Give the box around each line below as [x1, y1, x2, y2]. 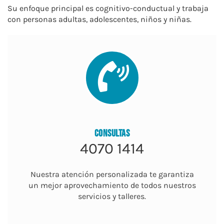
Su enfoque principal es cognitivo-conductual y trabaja [7, 3, 208, 13]
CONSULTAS [94, 127, 130, 139]
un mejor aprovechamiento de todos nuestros [28, 180, 196, 190]
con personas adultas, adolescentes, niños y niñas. [7, 14, 191, 24]
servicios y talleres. [78, 191, 146, 201]
